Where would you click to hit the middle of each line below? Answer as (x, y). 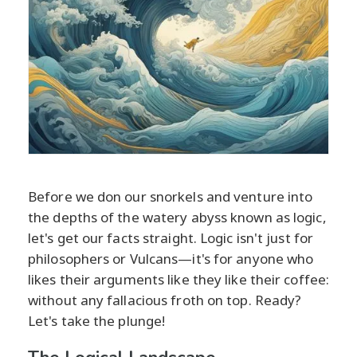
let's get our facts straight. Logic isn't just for (171, 237)
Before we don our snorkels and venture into (171, 196)
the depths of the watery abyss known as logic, (177, 217)
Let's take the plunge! (97, 320)
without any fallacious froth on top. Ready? (165, 300)
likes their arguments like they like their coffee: (179, 279)
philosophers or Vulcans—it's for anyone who (171, 258)
